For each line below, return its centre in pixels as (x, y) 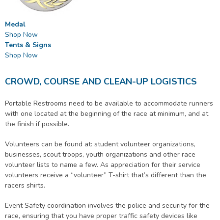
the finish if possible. (37, 124)
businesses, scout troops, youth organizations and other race (100, 155)
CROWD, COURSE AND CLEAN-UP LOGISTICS (101, 82)
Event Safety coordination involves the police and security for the (107, 206)
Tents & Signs (28, 45)
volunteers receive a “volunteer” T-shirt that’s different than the (106, 175)
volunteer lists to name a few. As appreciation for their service (103, 165)
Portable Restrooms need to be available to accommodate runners (109, 104)
